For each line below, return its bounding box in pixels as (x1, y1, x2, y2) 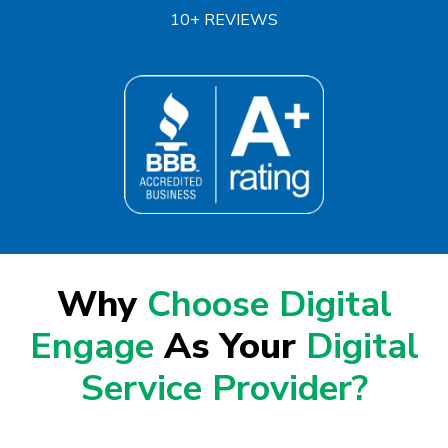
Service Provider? (80, 364, 368, 414)
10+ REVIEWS (169, 9, 278, 31)
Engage (29, 322, 164, 372)
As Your (163, 322, 306, 372)
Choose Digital (146, 280, 392, 330)
